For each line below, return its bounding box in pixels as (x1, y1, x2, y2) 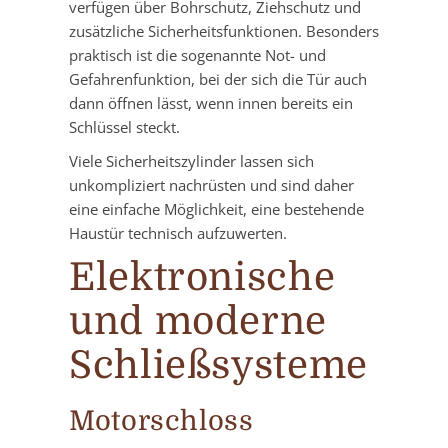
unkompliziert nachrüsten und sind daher (69, 175, 354, 196)
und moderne (69, 299, 328, 344)
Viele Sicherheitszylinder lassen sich (69, 151, 314, 172)
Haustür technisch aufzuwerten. (69, 223, 287, 244)
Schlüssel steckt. (69, 117, 180, 138)
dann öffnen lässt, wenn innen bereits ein (69, 93, 353, 114)
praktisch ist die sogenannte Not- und (69, 45, 326, 66)
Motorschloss (69, 406, 254, 438)
